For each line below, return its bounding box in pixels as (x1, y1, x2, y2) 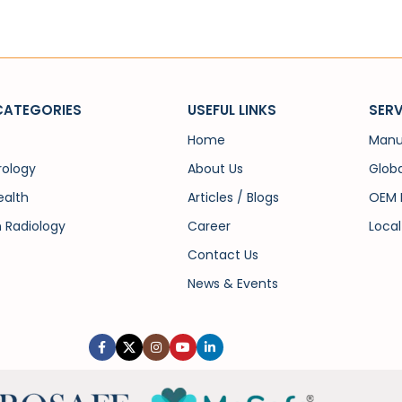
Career (188, 217, 232, 236)
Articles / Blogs (188, 188, 280, 207)
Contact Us (188, 246, 259, 265)
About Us (188, 160, 244, 179)
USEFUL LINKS (188, 100, 277, 120)
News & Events (188, 275, 279, 293)
